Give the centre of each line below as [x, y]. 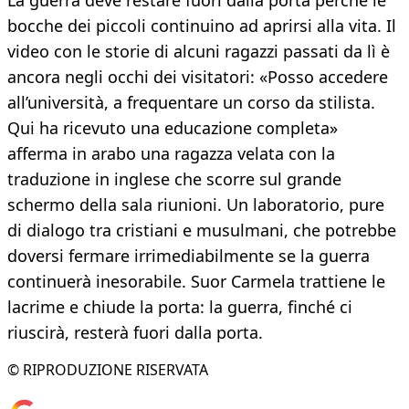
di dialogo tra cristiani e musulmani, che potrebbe [202, 231]
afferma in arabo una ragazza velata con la [171, 154]
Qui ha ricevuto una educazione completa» [173, 128]
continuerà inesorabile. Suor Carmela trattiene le [196, 282]
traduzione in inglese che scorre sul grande [174, 179]
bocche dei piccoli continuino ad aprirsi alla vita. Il [202, 26]
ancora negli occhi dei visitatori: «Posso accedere [198, 77]
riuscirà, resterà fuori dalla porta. [135, 333]
